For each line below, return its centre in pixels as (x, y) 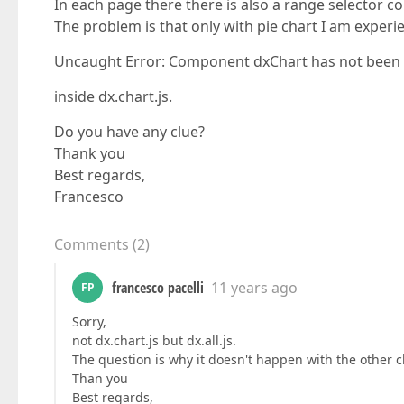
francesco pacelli (158, 288)
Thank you (90, 153)
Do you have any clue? (129, 132)
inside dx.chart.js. (113, 96)
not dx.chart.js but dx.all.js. (154, 340)
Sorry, (89, 321)
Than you (100, 378)
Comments (92, 244)
